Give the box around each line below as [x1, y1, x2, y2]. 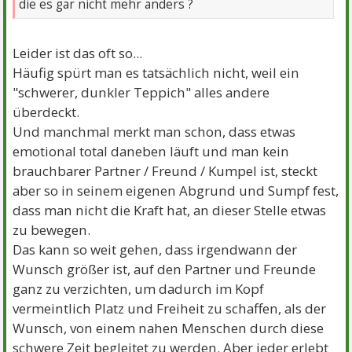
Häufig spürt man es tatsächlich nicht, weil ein [13, 63, 300, 82]
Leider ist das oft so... [13, 43, 143, 62]
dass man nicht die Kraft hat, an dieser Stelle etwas [13, 200, 327, 219]
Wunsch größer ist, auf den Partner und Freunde [13, 259, 317, 278]
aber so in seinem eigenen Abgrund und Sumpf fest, [13, 181, 339, 200]
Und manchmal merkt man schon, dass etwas [13, 122, 296, 141]
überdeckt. [13, 102, 80, 121]
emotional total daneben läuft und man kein [13, 141, 290, 160]
